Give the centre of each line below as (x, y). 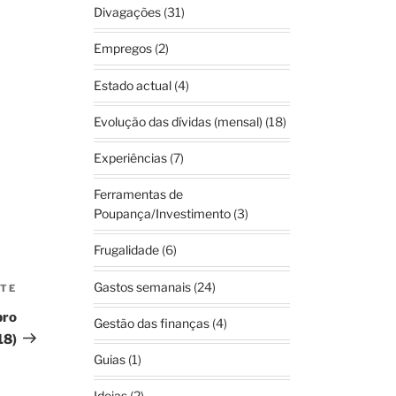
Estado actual (133, 85)
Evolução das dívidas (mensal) (179, 121)
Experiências (131, 157)
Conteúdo (50, 291)
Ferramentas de (139, 194)
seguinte (46, 313)
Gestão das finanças (152, 323)
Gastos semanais (143, 286)
